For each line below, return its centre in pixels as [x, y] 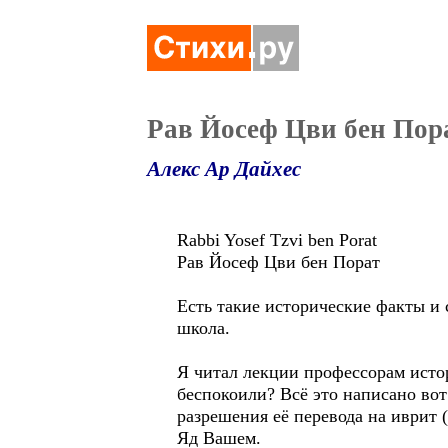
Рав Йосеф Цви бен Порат [278, 262]
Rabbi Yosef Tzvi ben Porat [277, 240]
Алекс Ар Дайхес [224, 169]
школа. [203, 328]
